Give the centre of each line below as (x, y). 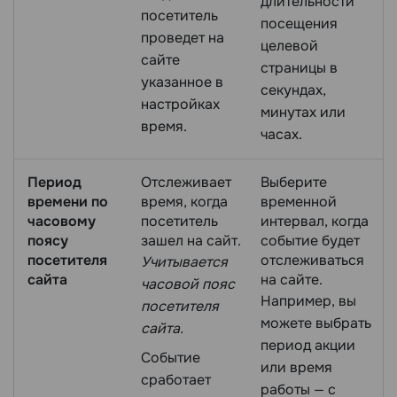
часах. (281, 134)
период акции (308, 345)
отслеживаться (312, 260)
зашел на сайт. (191, 240)
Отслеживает (186, 182)
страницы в (299, 67)
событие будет (310, 240)
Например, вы (308, 300)
